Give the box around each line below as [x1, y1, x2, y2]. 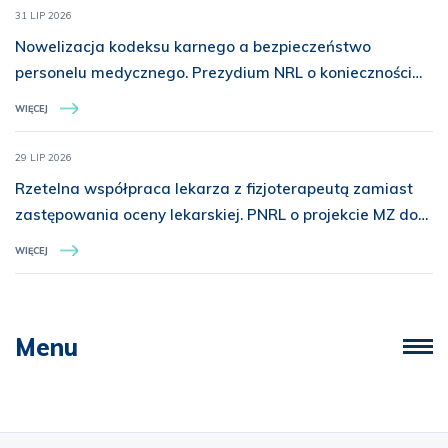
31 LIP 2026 [15, 9, 72, 21]
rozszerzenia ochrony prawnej [15, 89, 235, 108]
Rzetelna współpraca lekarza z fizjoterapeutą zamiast [15, 179, 413, 198]
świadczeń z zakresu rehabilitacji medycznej [15, 231, 341, 250]
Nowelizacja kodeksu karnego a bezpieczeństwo [15, 37, 371, 56]
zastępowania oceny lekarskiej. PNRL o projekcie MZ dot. [15, 205, 427, 224]
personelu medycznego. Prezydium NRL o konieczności [15, 63, 412, 82]
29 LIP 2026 [15, 151, 72, 163]
